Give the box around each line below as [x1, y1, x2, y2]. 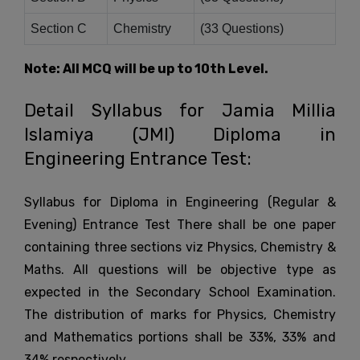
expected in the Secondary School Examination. [24, 284, 336, 300]
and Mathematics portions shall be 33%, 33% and [24, 329, 336, 345]
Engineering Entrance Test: [24, 148, 252, 170]
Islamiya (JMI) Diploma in [24, 124, 336, 145]
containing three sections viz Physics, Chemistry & [24, 239, 336, 255]
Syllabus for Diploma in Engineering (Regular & [24, 194, 336, 210]
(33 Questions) [200, 22, 284, 35]
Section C [31, 22, 87, 35]
